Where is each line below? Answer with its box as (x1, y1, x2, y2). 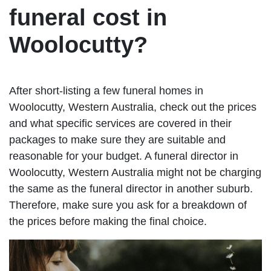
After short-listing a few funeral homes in (9, 84, 203, 97)
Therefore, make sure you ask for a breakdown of (9, 198, 247, 211)
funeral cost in (9, 4, 167, 30)
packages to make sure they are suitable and (9, 133, 226, 146)
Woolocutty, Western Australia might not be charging (9, 166, 261, 178)
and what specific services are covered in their (9, 117, 232, 129)
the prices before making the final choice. (9, 215, 207, 227)
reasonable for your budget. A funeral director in (9, 149, 238, 162)
